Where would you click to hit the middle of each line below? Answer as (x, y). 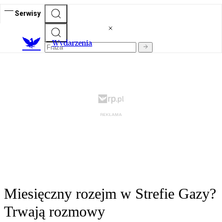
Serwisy (28, 13)
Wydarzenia (72, 43)
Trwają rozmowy (55, 212)
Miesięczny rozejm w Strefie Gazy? (110, 194)
